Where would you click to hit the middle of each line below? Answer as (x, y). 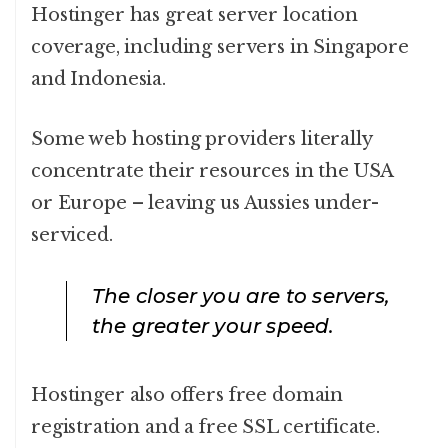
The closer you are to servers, (241, 296)
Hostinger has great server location (194, 15)
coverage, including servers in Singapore (220, 47)
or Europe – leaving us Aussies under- (205, 203)
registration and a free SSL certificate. (206, 427)
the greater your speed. (213, 326)
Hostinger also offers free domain (187, 395)
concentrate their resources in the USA (212, 171)
